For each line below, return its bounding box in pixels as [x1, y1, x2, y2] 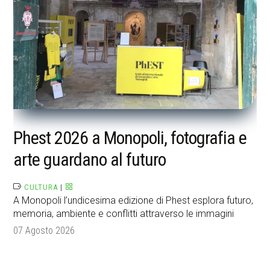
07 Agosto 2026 [13, 225, 75, 237]
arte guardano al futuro [13, 149, 166, 171]
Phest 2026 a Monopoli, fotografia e [13, 127, 247, 149]
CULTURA [24, 183, 58, 192]
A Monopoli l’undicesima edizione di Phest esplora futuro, [13, 195, 254, 207]
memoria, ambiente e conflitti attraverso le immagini [13, 208, 234, 220]
